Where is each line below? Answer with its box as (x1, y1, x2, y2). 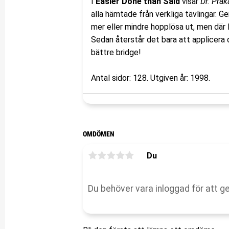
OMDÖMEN (83, 130, 114, 139)
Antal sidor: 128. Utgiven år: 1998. (91, 73, 210, 83)
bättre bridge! (91, 47, 141, 57)
